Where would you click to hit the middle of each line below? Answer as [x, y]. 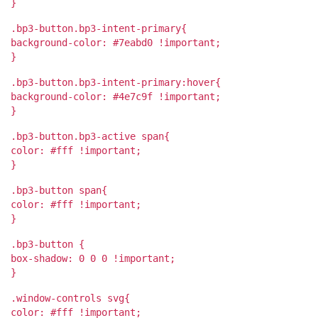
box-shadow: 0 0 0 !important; [93, 258]
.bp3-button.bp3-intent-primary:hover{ [116, 82]
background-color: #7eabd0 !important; [116, 42]
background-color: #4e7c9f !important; [116, 96]
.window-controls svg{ [70, 298]
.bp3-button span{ [59, 190]
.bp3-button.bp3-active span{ [90, 136]
